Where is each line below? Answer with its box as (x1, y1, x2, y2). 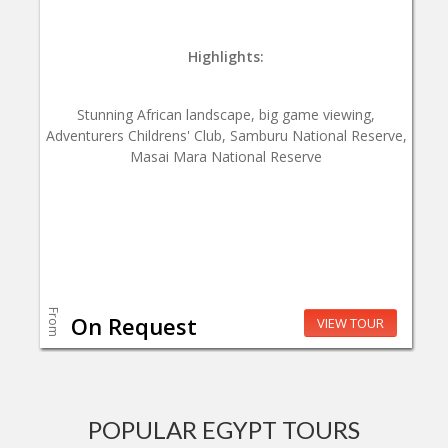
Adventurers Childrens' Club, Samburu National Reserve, (45, 126, 407, 146)
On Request (71, 310, 197, 341)
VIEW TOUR (317, 314, 384, 333)
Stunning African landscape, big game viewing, (77, 105, 375, 125)
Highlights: (188, 47, 264, 67)
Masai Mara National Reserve (130, 147, 322, 167)
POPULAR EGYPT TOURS (88, 415, 360, 445)
